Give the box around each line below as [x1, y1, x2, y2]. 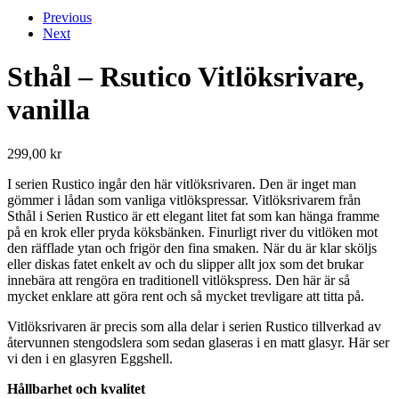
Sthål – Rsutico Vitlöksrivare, [7, 61, 364, 94]
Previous [43, 10, 92, 25]
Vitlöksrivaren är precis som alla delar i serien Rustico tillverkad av [7, 318, 381, 334]
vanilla [7, 94, 90, 126]
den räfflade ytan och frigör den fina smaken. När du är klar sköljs [7, 240, 377, 256]
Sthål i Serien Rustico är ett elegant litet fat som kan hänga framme [7, 208, 379, 224]
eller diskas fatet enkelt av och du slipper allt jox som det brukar [7, 256, 363, 272]
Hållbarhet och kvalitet [7, 380, 145, 396]
